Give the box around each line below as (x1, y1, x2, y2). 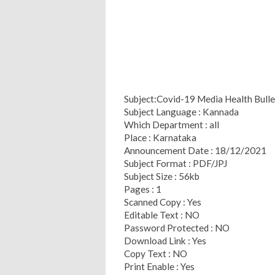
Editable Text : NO (124, 209, 199, 220)
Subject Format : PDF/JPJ (124, 157, 229, 169)
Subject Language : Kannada (124, 106, 239, 117)
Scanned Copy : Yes (124, 196, 201, 207)
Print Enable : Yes (124, 260, 195, 272)
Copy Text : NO (124, 247, 187, 259)
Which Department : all (124, 118, 219, 130)
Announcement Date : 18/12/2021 (124, 144, 266, 156)
